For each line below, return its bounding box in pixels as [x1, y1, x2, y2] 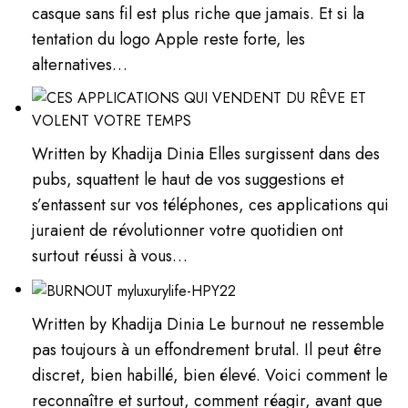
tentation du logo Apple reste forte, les [32, 27, 306, 52]
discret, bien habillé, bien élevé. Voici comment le [32, 363, 389, 388]
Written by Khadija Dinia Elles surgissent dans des [32, 142, 381, 167]
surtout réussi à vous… [32, 244, 189, 269]
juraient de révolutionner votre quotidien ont [32, 219, 344, 243]
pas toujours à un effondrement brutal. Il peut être [32, 338, 382, 362]
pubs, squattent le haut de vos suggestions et [32, 168, 345, 192]
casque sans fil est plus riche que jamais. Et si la [32, 2, 365, 26]
